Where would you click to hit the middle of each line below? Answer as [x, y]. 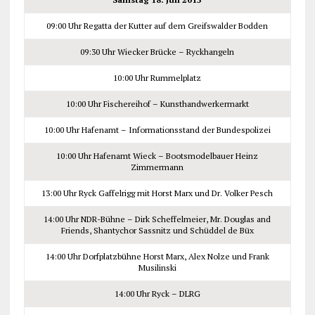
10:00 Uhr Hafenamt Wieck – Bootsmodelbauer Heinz [157, 155]
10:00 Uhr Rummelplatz [157, 77]
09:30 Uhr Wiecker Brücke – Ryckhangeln [157, 51]
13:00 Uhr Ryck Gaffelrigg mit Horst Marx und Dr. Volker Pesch [157, 193]
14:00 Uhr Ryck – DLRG [157, 293]
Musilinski [157, 267]
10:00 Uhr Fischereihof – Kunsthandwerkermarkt [157, 103]
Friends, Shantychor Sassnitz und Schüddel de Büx [157, 230]
